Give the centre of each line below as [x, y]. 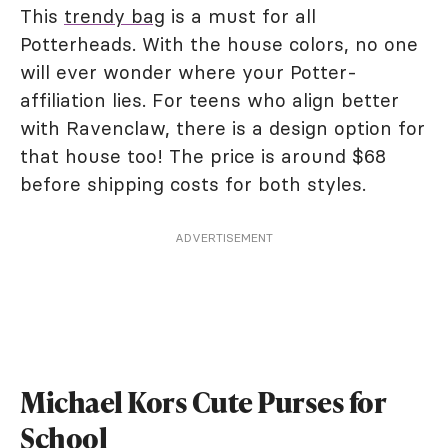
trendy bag [114, 15]
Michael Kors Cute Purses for [202, 401]
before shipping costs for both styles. [193, 183]
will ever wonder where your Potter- [188, 71]
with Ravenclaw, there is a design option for [222, 127]
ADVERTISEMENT [224, 237]
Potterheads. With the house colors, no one [219, 43]
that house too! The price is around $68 [203, 155]
